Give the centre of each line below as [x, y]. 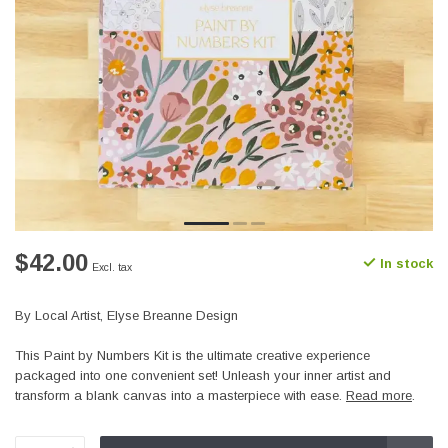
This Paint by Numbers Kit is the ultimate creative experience [192, 355]
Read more [379, 395]
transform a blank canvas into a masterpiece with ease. [180, 395]
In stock [404, 263]
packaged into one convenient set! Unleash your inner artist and [203, 375]
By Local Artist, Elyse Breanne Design [126, 315]
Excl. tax [112, 267]
